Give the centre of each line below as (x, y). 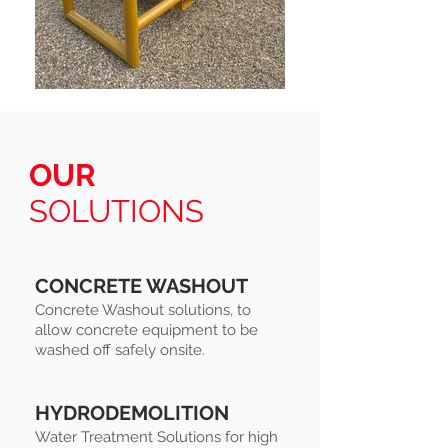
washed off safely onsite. (120, 350)
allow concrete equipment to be (146, 330)
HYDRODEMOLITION (132, 413)
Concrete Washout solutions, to (143, 310)
